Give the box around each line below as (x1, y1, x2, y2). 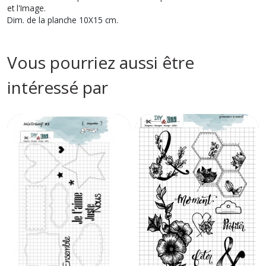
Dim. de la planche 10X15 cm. (7, 14, 118, 26)
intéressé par (7, 76, 108, 99)
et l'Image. (7, 2, 46, 14)
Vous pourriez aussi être (7, 51, 194, 74)
